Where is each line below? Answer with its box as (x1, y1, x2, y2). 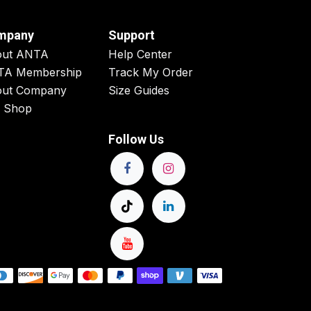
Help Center (108, 47, 172, 62)
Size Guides (108, 83, 169, 98)
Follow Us (108, 132, 164, 147)
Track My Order (108, 65, 193, 80)
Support (108, 28, 155, 43)
